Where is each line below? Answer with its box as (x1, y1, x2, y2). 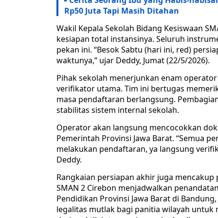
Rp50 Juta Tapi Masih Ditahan (64, 5, 179, 17)
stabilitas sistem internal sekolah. (56, 105, 179, 116)
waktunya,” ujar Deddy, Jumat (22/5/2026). (56, 55, 210, 66)
